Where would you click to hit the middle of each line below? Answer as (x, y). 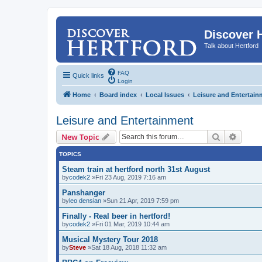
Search (233, 136)
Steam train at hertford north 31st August (136, 169)
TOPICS (70, 154)
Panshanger (84, 192)
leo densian (85, 200)
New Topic (80, 137)
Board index (118, 94)
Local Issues (165, 94)
